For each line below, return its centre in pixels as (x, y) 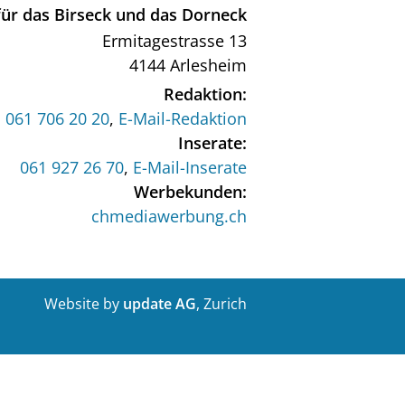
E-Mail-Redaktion (183, 118)
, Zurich (221, 304)
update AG (159, 304)
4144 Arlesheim (188, 65)
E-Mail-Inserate (190, 167)
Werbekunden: (190, 192)
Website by (83, 304)
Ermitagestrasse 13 (174, 41)
